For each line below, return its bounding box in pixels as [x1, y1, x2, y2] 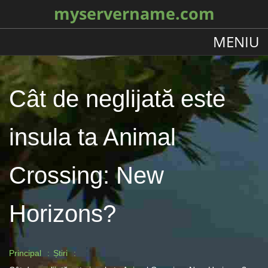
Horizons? [9, 200, 116, 227]
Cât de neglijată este [9, 86, 226, 112]
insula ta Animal [9, 124, 176, 150]
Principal [9, 248, 41, 258]
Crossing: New [9, 162, 164, 188]
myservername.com [53, 3, 215, 25]
